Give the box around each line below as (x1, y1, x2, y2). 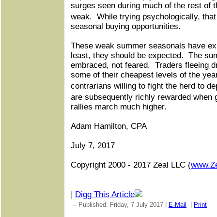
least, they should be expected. (71, 51, 184, 60)
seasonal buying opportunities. (71, 22, 181, 31)
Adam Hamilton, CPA (71, 122, 147, 131)
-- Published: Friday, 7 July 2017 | (71, 201, 169, 208)
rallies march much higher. (71, 102, 167, 111)
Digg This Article (75, 190, 135, 199)
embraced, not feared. (71, 61, 150, 70)
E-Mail (169, 201, 186, 208)
